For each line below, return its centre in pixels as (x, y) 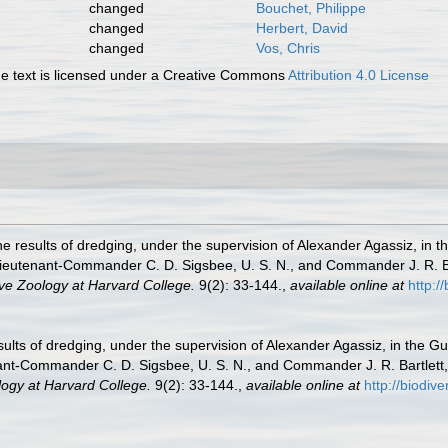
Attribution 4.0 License (359, 75)
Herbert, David (301, 28)
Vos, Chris (287, 48)
